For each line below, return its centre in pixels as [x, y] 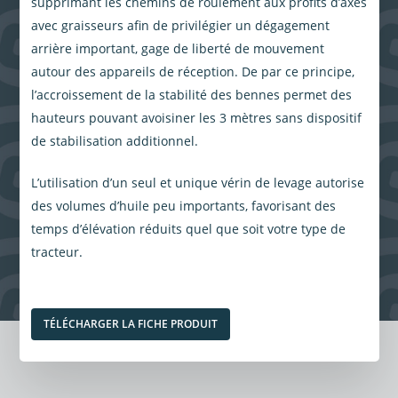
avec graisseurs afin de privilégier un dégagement [180, 26]
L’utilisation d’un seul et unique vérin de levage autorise [197, 183]
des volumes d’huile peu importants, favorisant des [183, 206]
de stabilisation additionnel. [114, 141]
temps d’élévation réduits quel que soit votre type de [188, 229]
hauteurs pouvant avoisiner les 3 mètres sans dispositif [196, 118]
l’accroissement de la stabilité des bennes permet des [191, 95]
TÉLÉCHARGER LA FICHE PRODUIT [130, 324]
